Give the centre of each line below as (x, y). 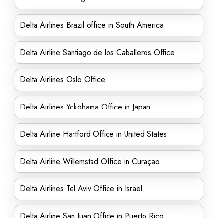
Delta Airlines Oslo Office (63, 80)
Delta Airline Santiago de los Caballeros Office (97, 52)
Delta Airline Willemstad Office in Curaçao (90, 161)
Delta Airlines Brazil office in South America (92, 25)
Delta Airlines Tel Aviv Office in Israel (81, 189)
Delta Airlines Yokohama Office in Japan (86, 107)
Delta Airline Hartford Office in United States (93, 134)
